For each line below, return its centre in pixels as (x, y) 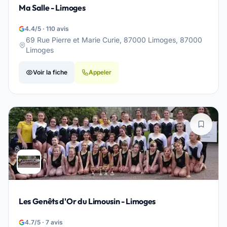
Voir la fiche (50, 72)
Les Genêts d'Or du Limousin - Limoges (87, 201)
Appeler (100, 72)
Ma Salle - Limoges (52, 8)
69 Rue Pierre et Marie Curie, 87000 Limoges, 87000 (114, 40)
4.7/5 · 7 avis (44, 222)
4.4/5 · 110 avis (47, 29)
